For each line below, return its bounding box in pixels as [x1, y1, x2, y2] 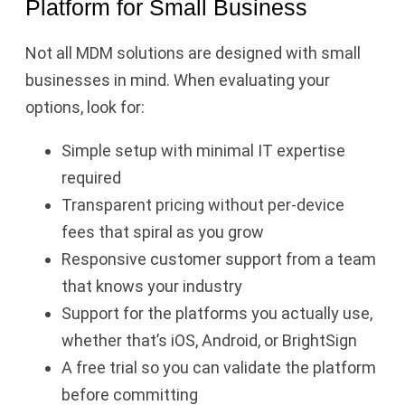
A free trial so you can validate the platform [61, 357, 376, 377]
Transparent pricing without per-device [61, 194, 344, 214]
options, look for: [25, 97, 145, 117]
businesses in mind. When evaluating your [25, 70, 330, 89]
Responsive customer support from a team [61, 249, 376, 268]
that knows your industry [61, 276, 242, 296]
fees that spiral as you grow [61, 221, 264, 241]
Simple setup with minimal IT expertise [61, 140, 345, 160]
